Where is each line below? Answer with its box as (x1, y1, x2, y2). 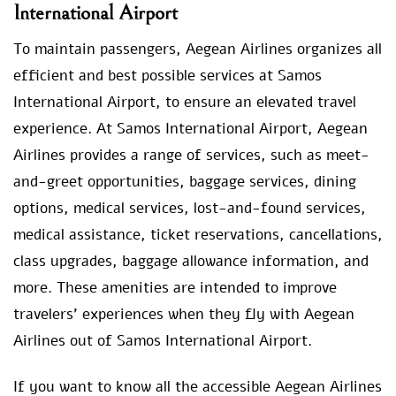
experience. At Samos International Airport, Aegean (13, 118, 368, 140)
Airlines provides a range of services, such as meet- (13, 145, 369, 166)
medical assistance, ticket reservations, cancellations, (13, 225, 383, 246)
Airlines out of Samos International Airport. (13, 331, 312, 352)
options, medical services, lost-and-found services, (13, 198, 366, 219)
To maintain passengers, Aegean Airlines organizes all (13, 39, 382, 60)
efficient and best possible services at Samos (13, 65, 322, 87)
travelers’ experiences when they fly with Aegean (13, 304, 354, 325)
